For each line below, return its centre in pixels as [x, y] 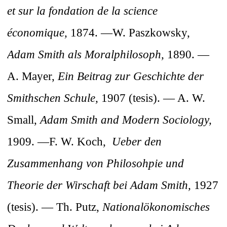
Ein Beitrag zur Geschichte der [131, 76]
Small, [24, 120]
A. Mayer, [32, 76]
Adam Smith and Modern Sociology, [126, 120]
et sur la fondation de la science [82, 11]
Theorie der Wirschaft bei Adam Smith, [99, 185]
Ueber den [137, 142]
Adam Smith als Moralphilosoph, [86, 54]
